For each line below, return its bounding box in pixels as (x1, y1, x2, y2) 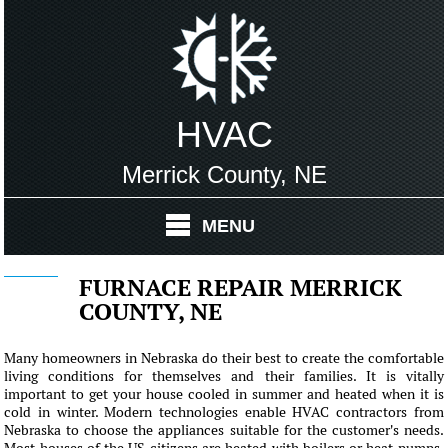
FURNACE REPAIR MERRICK (79, 272, 403, 303)
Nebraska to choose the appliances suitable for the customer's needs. (4, 421, 444, 439)
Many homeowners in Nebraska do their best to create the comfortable (4, 349, 444, 367)
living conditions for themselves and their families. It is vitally (4, 367, 444, 385)
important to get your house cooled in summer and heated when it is (4, 385, 444, 403)
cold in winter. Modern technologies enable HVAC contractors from (4, 403, 444, 421)
